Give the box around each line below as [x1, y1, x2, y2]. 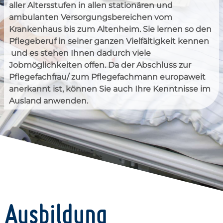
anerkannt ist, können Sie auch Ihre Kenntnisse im [9, 84, 211, 94]
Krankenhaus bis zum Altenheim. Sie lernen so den [9, 24, 212, 34]
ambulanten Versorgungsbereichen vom [9, 12, 172, 22]
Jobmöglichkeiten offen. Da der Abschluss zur [9, 60, 191, 70]
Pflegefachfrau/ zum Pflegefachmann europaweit [9, 72, 206, 82]
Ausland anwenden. [9, 96, 88, 106]
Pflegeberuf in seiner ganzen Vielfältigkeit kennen [9, 36, 209, 46]
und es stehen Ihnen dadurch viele [9, 48, 151, 58]
